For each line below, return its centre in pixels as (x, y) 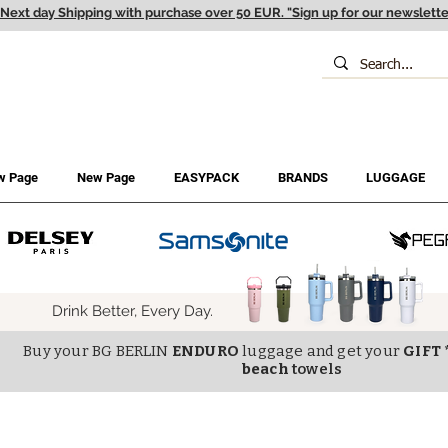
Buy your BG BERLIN (97, 350)
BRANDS (302, 177)
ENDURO (205, 350)
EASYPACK (206, 177)
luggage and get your (321, 350)
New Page (105, 177)
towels (317, 368)
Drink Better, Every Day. (132, 310)
